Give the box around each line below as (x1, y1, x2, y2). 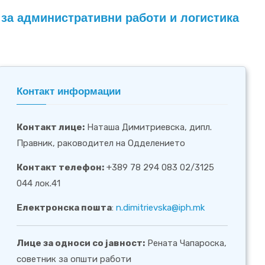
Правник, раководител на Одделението (17, 137, 186, 148)
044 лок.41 (17, 177, 61, 189)
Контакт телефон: (17, 161, 105, 173)
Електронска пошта (17, 202, 112, 213)
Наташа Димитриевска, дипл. (85, 121, 212, 132)
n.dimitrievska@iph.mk (116, 202, 205, 213)
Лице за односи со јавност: (17, 237, 146, 248)
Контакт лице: (17, 121, 85, 132)
